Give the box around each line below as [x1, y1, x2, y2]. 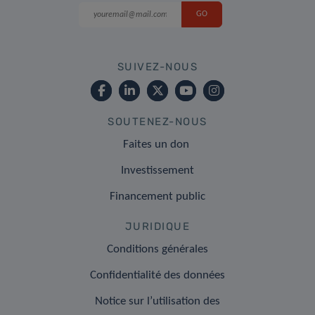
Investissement [121, 164, 194, 176]
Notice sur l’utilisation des [95, 295, 220, 307]
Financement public [110, 190, 205, 202]
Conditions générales [107, 243, 208, 255]
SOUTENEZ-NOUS [108, 115, 207, 128]
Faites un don [123, 138, 192, 150]
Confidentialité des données [90, 269, 225, 281]
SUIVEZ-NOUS [117, 60, 198, 73]
